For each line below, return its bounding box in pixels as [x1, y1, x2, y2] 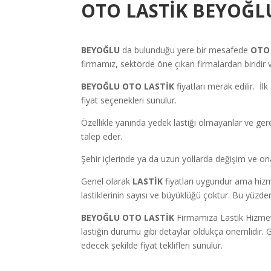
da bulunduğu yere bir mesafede [122, 44, 249, 56]
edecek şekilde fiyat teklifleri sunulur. [81, 240, 223, 252]
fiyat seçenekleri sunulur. [81, 94, 177, 106]
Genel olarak [81, 175, 131, 188]
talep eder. [81, 131, 123, 143]
